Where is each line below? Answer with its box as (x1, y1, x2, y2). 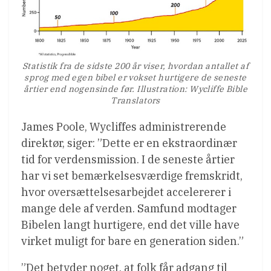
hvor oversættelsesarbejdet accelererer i (21, 185, 231, 200)
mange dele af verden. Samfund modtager (21, 201, 237, 216)
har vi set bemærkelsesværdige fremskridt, (21, 169, 243, 183)
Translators (111, 95, 160, 106)
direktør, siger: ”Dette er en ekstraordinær (21, 136, 237, 151)
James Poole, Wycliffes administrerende (21, 120, 226, 134)
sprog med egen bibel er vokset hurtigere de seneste (24, 72, 247, 83)
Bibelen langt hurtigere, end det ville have (21, 218, 240, 232)
